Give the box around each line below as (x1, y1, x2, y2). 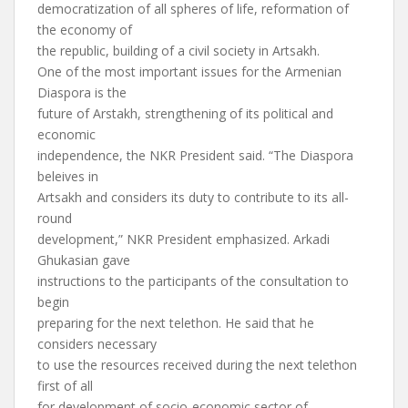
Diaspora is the (37, 84, 127, 101)
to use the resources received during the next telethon (37, 356, 357, 373)
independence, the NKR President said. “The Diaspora (37, 147, 353, 164)
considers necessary (37, 335, 157, 352)
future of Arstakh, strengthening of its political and (37, 105, 333, 122)
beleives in (37, 168, 98, 185)
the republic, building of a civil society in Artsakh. (37, 42, 320, 59)
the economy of (37, 21, 132, 38)
